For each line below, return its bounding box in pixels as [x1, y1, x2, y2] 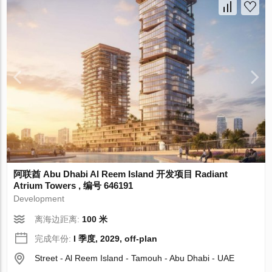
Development [13, 194, 65, 204]
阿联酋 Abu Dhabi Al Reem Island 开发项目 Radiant [13, 169, 228, 180]
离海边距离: [35, 214, 83, 225]
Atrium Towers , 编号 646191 [13, 180, 134, 191]
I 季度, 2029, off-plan [73, 234, 158, 244]
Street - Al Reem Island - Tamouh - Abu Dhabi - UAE [35, 253, 235, 263]
